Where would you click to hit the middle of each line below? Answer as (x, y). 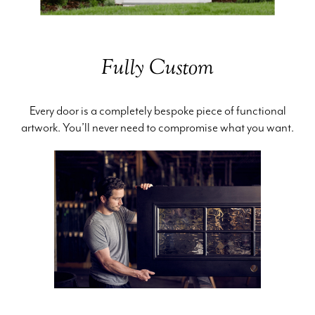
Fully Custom (157, 66)
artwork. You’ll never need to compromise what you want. (157, 128)
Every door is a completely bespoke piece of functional (157, 111)
